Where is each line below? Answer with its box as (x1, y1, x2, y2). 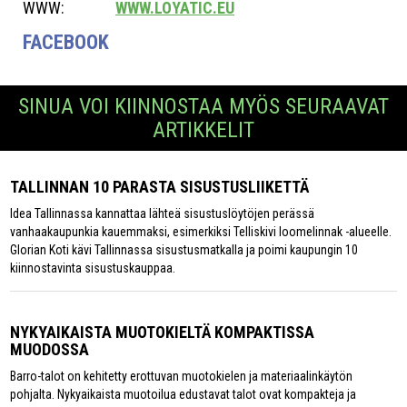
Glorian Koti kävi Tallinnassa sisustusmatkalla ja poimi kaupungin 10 (10, 243, 359, 258)
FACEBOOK (23, 31, 109, 55)
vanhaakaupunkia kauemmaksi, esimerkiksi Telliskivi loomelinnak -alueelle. (10, 224, 392, 240)
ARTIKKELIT (153, 117, 254, 144)
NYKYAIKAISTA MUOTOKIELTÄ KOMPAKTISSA (10, 323, 315, 342)
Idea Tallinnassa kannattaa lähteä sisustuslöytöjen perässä (10, 206, 315, 222)
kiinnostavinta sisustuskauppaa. (10, 261, 176, 276)
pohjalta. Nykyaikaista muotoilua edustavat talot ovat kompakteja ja (10, 387, 357, 402)
